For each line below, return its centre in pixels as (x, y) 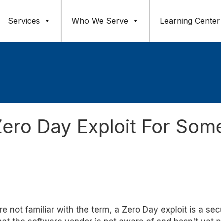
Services (24, 21)
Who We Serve (100, 21)
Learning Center (190, 21)
